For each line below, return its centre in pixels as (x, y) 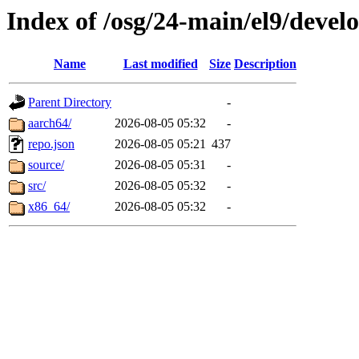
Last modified (160, 64)
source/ (46, 165)
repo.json (51, 144)
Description (265, 64)
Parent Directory (70, 103)
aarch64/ (50, 123)
